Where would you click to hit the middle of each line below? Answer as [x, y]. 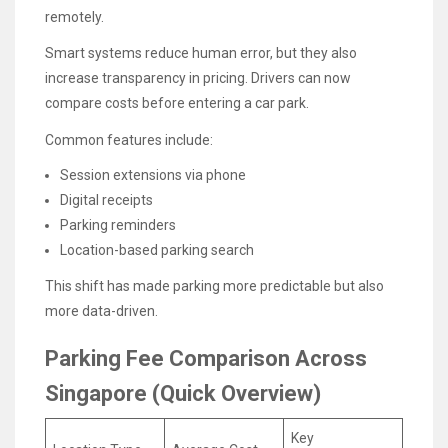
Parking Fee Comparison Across [206, 359]
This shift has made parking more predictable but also [214, 285]
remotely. [74, 17]
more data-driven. [101, 310]
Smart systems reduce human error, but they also [201, 53]
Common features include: [129, 139]
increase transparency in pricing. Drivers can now [198, 78]
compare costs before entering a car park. [177, 103]
